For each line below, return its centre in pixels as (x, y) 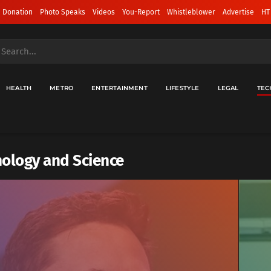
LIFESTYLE (182, 88)
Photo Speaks (63, 12)
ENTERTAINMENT (119, 88)
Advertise (238, 12)
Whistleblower (191, 12)
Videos (104, 12)
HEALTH (19, 88)
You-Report (141, 12)
